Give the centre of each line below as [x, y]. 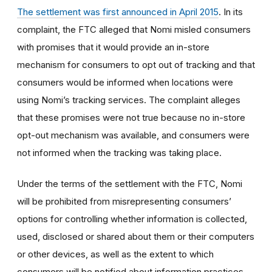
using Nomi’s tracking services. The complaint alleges [129, 100]
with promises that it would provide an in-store [113, 47]
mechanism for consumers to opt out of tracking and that [136, 64]
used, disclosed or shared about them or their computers [136, 236]
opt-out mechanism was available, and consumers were [133, 135]
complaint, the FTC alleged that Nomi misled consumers [134, 29]
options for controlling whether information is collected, [132, 219]
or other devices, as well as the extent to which [115, 254]
